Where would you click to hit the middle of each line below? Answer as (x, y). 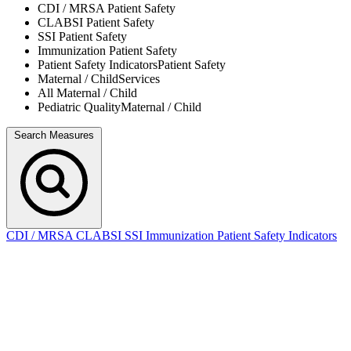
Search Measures (54, 136)
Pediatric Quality (79, 107)
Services (139, 79)
